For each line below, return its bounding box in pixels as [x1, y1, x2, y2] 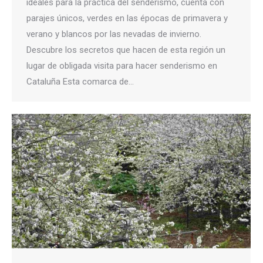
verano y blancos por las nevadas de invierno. [26, 29, 201, 40]
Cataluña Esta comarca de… [26, 76, 134, 87]
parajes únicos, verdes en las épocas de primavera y [26, 13, 228, 24]
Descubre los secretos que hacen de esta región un [26, 45, 225, 56]
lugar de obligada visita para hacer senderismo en [26, 60, 217, 72]
